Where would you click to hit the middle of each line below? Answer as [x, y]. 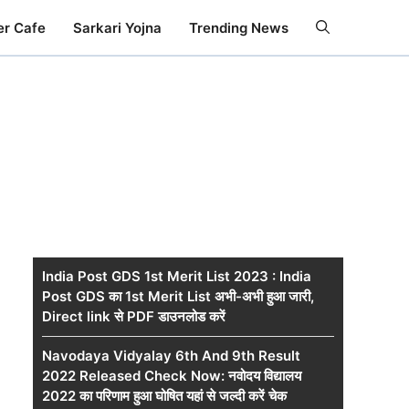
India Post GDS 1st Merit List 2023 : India [177, 276]
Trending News [239, 27]
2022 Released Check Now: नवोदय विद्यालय [172, 376]
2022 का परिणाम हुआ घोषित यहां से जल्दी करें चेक [164, 396]
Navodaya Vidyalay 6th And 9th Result [171, 356]
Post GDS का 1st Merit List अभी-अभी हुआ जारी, [178, 296]
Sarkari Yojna [117, 27]
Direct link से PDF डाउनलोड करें [134, 316]
